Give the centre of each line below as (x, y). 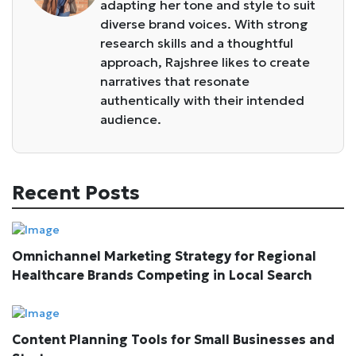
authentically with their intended (202, 100)
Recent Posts (76, 193)
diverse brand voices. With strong (204, 23)
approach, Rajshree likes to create (205, 62)
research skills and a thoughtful (197, 43)
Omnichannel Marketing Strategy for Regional (164, 256)
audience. (131, 119)
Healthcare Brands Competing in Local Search (162, 275)
